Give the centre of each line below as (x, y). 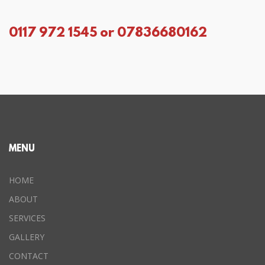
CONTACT (29, 256)
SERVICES (27, 218)
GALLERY (27, 237)
